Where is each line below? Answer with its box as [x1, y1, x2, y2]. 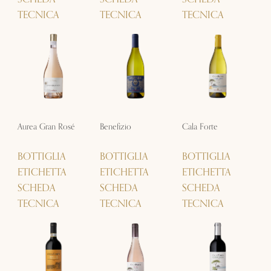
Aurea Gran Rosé [17, 119, 75, 134]
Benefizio [99, 119, 131, 134]
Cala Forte [182, 119, 218, 134]
